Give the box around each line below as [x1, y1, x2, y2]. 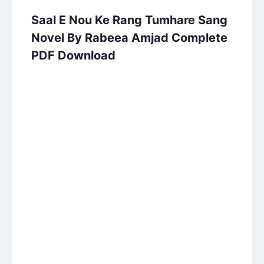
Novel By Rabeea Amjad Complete [31, 30, 228, 45]
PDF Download [31, 48, 116, 62]
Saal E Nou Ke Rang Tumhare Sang [31, 12, 228, 27]
